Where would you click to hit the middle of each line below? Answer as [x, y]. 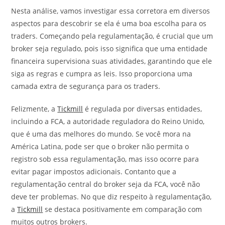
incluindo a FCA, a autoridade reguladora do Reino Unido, [108, 122]
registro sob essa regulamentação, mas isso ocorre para [105, 159]
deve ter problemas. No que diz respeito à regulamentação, [111, 197]
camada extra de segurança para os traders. [86, 86]
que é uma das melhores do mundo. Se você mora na [101, 134]
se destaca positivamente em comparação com [123, 209]
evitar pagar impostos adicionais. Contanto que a [94, 172]
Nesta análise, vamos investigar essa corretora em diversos [111, 11]
